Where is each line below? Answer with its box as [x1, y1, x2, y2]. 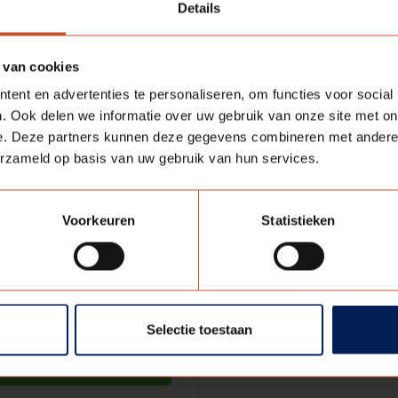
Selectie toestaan [146, 322, 252, 338]
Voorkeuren [62, 212, 135, 228]
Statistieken [261, 212, 336, 228]
